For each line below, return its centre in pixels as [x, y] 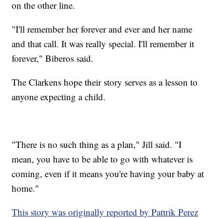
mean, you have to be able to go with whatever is [102, 159]
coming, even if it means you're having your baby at [108, 173]
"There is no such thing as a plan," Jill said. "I [97, 144]
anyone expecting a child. [59, 96]
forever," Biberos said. [53, 58]
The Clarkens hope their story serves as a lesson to [105, 82]
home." [26, 188]
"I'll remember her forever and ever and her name [102, 29]
